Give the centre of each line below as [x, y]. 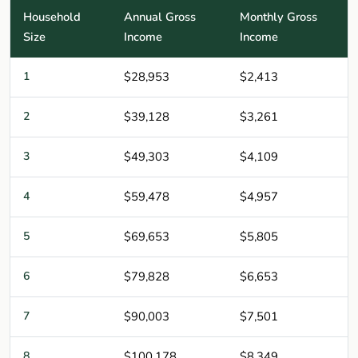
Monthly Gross [278, 16]
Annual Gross [160, 16]
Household [52, 16]
